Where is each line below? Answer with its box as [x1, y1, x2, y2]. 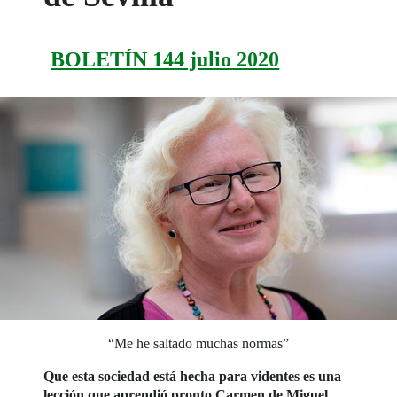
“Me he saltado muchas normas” [107, 336, 289, 352]
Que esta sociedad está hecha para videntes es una [43, 369, 342, 385]
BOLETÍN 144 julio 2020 [51, 47, 280, 71]
